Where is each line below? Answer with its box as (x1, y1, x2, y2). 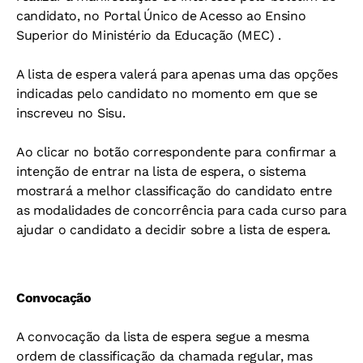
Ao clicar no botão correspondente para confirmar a (16, 143, 336, 160)
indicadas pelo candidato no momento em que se (16, 85, 318, 101)
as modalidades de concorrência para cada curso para (16, 202, 347, 218)
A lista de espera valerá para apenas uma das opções (16, 66, 338, 82)
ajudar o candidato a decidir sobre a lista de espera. (16, 221, 331, 237)
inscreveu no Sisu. (16, 105, 126, 121)
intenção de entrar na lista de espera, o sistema (16, 163, 306, 179)
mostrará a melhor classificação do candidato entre (16, 182, 332, 199)
